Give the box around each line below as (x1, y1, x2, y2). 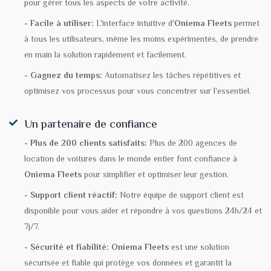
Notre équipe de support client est (117, 189, 244, 203)
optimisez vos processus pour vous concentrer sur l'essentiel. (24, 85, 251, 99)
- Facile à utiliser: (24, 18, 94, 31)
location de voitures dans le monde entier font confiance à (24, 153, 237, 166)
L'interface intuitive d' (94, 18, 174, 31)
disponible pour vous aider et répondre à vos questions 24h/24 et (24, 205, 262, 218)
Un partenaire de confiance (24, 117, 157, 134)
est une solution (169, 241, 229, 255)
